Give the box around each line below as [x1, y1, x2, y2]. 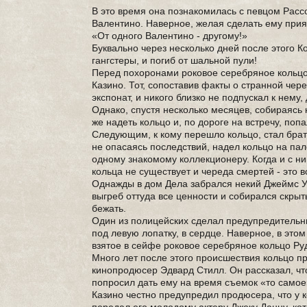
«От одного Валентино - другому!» [92, 30, 248, 41]
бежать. [92, 203, 127, 214]
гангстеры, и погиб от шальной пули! [92, 55, 258, 66]
